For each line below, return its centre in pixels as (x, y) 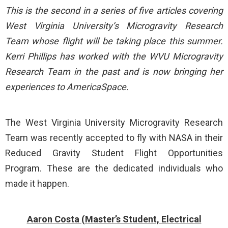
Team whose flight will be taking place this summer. (114, 41)
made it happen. (37, 183)
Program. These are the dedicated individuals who (114, 168)
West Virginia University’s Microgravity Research (114, 26)
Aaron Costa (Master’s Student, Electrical (114, 219)
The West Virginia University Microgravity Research (114, 122)
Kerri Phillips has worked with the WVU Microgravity (114, 56)
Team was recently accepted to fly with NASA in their (114, 138)
